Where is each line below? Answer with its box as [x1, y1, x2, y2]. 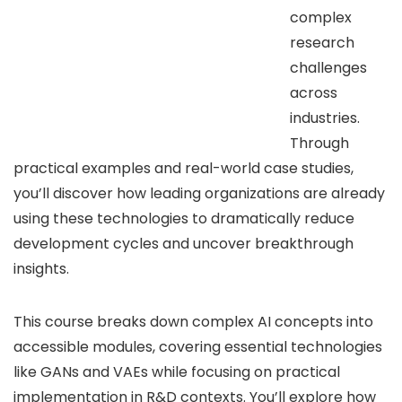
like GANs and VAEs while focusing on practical [13, 361, 340, 382]
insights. [13, 258, 69, 279]
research [290, 31, 354, 53]
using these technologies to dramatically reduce [13, 207, 354, 229]
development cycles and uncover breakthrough [13, 232, 354, 254]
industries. [290, 107, 360, 128]
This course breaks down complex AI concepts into [13, 310, 373, 332]
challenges [290, 57, 367, 78]
